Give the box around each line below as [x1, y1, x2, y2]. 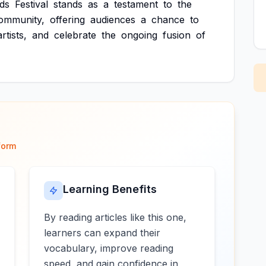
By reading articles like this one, [44, 211, 187, 223]
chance [151, 14, 185, 26]
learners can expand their [44, 227, 161, 239]
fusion [163, 29, 191, 41]
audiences [90, 14, 135, 26]
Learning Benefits [63, 183, 157, 195]
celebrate [54, 29, 96, 41]
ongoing [121, 29, 157, 41]
